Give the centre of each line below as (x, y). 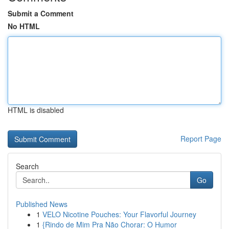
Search (27, 166)
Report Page (201, 139)
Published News (42, 204)
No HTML (24, 26)
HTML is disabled (36, 110)
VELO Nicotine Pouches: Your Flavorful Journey (119, 214)
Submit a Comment (41, 13)
